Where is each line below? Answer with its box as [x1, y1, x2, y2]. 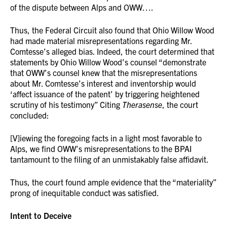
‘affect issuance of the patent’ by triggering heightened [10, 89, 200, 99]
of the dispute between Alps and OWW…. [10, 2, 154, 12]
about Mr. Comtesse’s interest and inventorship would [10, 78, 196, 88]
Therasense [122, 99, 162, 109]
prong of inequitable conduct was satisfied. [10, 187, 159, 198]
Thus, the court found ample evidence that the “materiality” [10, 177, 216, 187]
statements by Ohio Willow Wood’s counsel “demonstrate [10, 57, 206, 67]
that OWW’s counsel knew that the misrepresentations [10, 67, 197, 78]
